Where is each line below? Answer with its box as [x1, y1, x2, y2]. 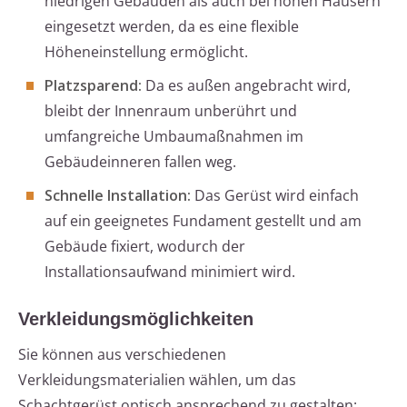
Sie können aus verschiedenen [18, 344, 226, 365]
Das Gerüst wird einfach [191, 185, 359, 206]
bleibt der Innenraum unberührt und [45, 101, 297, 122]
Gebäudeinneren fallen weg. [45, 152, 236, 173]
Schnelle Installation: [45, 185, 191, 206]
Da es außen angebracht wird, [142, 75, 351, 96]
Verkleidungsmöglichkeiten [18, 309, 253, 330]
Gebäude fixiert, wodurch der [45, 236, 245, 257]
